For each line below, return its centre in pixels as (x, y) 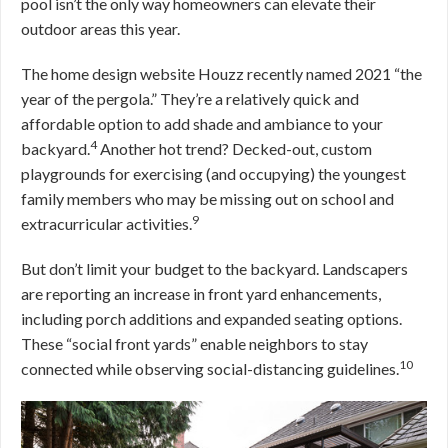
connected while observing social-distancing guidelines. (210, 369)
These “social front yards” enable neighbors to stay (194, 344)
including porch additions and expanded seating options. (211, 319)
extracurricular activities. (106, 224)
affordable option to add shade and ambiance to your (202, 124)
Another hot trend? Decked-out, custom (234, 149)
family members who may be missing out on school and (207, 199)
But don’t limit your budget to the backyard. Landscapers (214, 269)
